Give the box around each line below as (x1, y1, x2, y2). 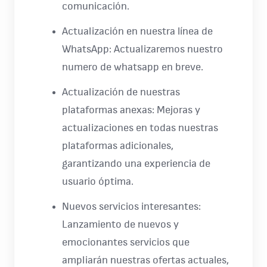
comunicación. (62, 1, 129, 12)
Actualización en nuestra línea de (62, 26, 213, 37)
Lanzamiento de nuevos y (62, 219, 179, 230)
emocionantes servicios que (62, 237, 190, 248)
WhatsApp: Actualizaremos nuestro (62, 44, 223, 55)
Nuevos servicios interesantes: (62, 201, 201, 212)
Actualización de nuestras (62, 87, 180, 98)
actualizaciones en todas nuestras (62, 123, 218, 133)
